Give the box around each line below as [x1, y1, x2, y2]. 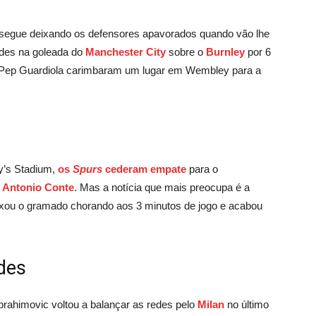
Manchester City [85, 45, 166, 58]
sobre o [166, 45, 206, 58]
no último [224, 298, 269, 310]
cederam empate [102, 162, 186, 175]
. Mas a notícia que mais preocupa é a [74, 181, 250, 193]
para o [186, 162, 218, 175]
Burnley [206, 45, 245, 58]
